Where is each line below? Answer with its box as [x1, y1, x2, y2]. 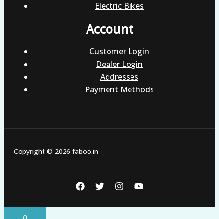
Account [86, 20, 133, 37]
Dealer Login [96, 59, 143, 70]
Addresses [100, 71, 138, 83]
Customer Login [89, 46, 149, 57]
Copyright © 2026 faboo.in [14, 147, 98, 156]
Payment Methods [85, 84, 154, 95]
